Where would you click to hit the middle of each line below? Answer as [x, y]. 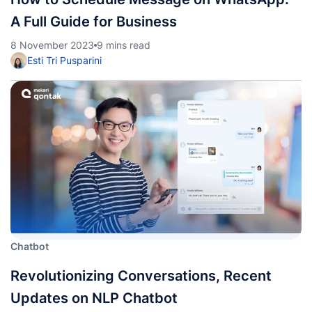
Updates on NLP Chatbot [94, 298]
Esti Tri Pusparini [64, 60]
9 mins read [124, 45]
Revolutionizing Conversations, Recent [141, 276]
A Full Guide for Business [94, 22]
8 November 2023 [52, 45]
